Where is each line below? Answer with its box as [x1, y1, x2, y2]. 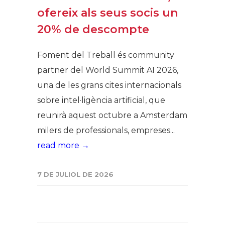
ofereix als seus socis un [37, 6, 178, 20]
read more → [37, 141, 89, 150]
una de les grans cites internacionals [37, 80, 181, 90]
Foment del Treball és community [37, 50, 174, 60]
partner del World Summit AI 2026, [37, 65, 178, 75]
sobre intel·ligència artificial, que [37, 95, 165, 105]
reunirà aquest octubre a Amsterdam [37, 110, 187, 120]
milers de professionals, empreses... [37, 126, 175, 135]
